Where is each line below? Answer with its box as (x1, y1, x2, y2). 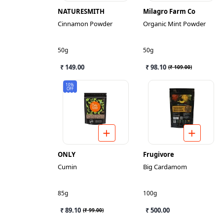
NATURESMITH (58, 7, 105, 16)
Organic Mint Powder (143, 19, 206, 28)
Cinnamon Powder (58, 19, 112, 28)
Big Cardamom (143, 162, 187, 171)
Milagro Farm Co (143, 7, 195, 16)
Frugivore (143, 150, 174, 159)
